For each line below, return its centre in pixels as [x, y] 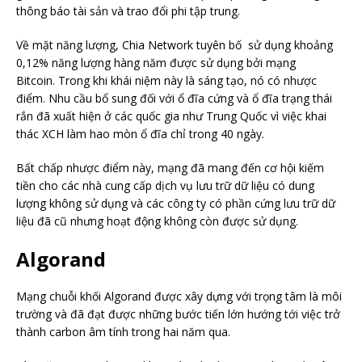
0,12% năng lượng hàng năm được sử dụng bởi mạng [156, 62]
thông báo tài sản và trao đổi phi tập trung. [128, 11]
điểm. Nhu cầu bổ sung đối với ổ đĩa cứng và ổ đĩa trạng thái [174, 98]
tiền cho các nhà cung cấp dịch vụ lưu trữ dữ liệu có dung [165, 185]
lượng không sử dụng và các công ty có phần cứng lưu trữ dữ [176, 203]
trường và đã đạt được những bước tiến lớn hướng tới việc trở [178, 314]
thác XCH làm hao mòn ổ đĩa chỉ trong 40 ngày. [140, 133]
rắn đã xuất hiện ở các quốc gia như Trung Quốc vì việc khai [171, 116]
